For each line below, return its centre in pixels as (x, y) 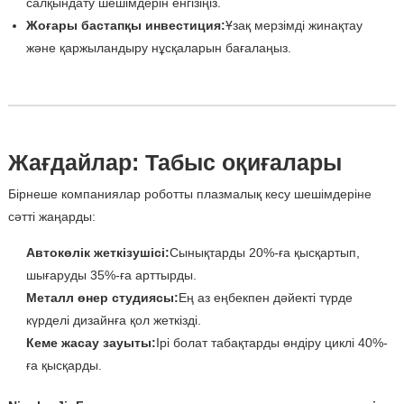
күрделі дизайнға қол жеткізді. (113, 321)
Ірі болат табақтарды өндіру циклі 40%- (271, 343)
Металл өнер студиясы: (102, 298)
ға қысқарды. (64, 366)
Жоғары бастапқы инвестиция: (125, 26)
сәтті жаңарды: (51, 217)
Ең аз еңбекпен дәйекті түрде (265, 298)
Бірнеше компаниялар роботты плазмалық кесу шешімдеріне (189, 194)
